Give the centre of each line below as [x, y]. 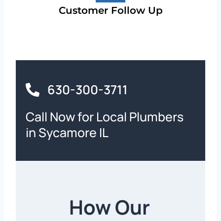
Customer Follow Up [110, 10]
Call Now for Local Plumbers [105, 117]
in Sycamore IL [67, 132]
